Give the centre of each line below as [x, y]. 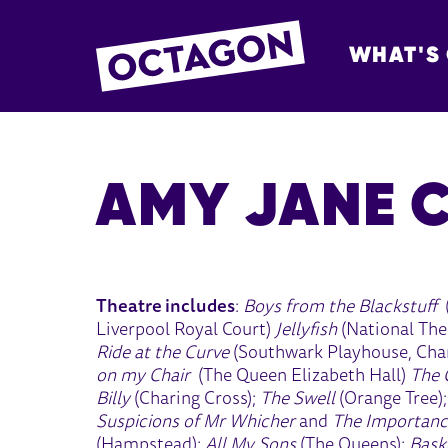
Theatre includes [166, 307]
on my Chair [143, 376]
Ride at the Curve [163, 353]
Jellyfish [306, 330]
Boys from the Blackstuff [342, 307]
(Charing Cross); [193, 399]
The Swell [298, 399]
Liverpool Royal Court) [186, 330]
